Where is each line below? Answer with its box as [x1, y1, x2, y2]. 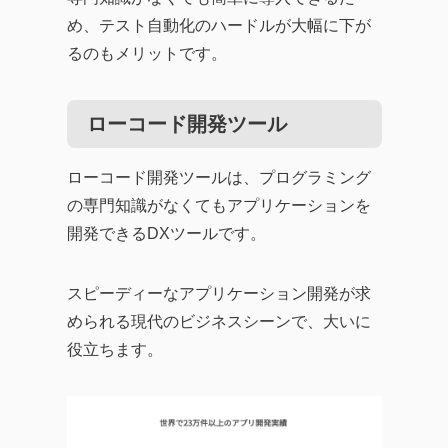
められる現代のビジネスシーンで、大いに [66, 313, 371, 330]
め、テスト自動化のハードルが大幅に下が [66, 17, 371, 34]
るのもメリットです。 [66, 45, 227, 62]
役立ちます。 [66, 341, 163, 358]
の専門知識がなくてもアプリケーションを [66, 197, 371, 214]
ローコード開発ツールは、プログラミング [66, 169, 371, 186]
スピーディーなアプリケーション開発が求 [66, 285, 371, 302]
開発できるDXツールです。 [66, 225, 266, 242]
